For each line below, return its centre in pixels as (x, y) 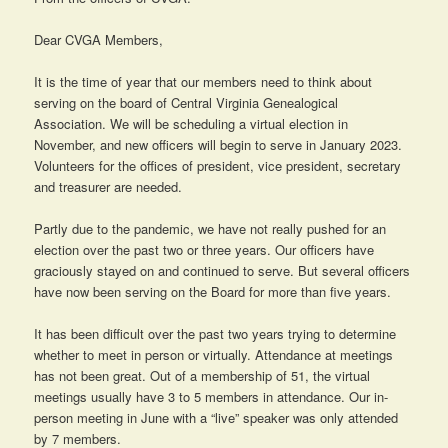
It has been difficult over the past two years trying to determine (215, 334)
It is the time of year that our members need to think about (203, 82)
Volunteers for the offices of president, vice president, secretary (218, 166)
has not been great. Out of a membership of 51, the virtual (202, 376)
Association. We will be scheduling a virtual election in (191, 124)
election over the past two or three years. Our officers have (204, 250)
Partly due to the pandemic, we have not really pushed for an (210, 229)
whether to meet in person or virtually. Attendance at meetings (214, 355)
